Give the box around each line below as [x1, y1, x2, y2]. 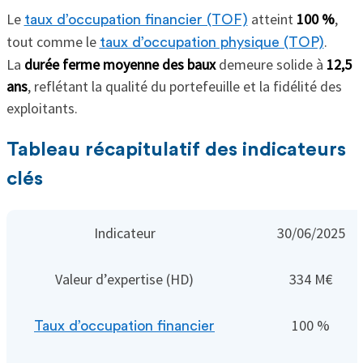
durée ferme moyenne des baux [23, 55, 216, 75]
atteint [247, 10, 297, 29]
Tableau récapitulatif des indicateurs [6, 140, 346, 160]
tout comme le [6, 32, 100, 52]
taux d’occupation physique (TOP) [99, 35, 324, 50]
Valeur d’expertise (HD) [55, 270, 194, 289]
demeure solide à [215, 55, 327, 75]
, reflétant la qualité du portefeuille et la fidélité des [27, 77, 342, 96]
